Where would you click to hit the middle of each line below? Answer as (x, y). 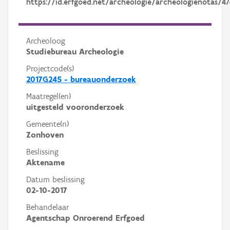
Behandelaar (48, 207)
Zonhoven (45, 135)
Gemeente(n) (47, 124)
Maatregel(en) (49, 96)
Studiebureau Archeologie (75, 52)
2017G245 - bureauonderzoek (81, 79)
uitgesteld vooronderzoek (75, 107)
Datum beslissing (55, 179)
